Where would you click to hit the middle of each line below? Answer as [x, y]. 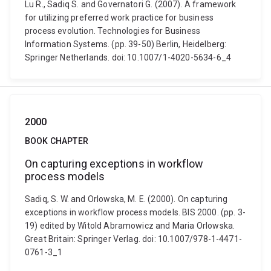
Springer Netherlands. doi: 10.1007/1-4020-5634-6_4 [128, 57]
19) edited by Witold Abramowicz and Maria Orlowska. [130, 226]
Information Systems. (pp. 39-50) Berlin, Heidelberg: [126, 44]
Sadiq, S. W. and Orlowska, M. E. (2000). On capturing [126, 199]
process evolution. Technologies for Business [113, 31]
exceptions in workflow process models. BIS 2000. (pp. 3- [135, 212]
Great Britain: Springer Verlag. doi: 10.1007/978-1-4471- [133, 239]
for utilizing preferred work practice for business [119, 18]
